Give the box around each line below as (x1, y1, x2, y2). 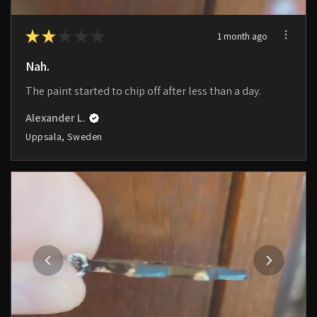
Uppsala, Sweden (25, 130, 103, 144)
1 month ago (217, 29, 267, 42)
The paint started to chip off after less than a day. (25, 83, 261, 99)
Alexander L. (25, 110, 86, 126)
